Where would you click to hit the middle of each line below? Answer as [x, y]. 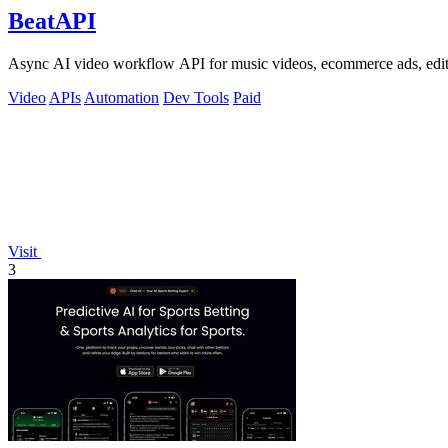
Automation [121, 97]
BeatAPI [52, 20]
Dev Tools [196, 97]
